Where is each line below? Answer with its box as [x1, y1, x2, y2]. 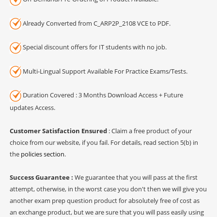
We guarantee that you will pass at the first [75, 172, 198, 182]
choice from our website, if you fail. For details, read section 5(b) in [10, 138, 198, 147]
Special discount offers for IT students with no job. [21, 43, 167, 52]
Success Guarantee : [10, 172, 75, 182]
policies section [21, 149, 64, 158]
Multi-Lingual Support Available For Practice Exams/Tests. [21, 66, 187, 76]
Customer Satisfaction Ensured [10, 126, 107, 135]
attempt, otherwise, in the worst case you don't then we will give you [10, 184, 207, 193]
